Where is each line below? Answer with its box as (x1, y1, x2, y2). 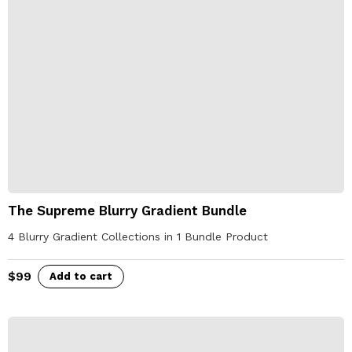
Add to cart (49, 269, 112, 282)
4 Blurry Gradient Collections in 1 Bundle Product (8, 229, 268, 243)
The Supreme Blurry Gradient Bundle (8, 202, 247, 218)
